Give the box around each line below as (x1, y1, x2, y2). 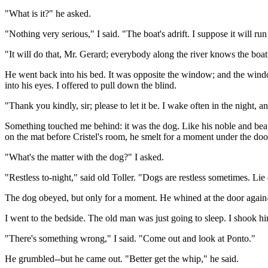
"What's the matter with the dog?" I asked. (5, 152, 164, 163)
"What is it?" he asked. (5, 8, 91, 19)
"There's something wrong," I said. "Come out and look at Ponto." (5, 233, 255, 244)
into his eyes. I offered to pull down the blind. (5, 80, 176, 91)
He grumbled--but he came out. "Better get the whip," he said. (5, 254, 239, 264)
